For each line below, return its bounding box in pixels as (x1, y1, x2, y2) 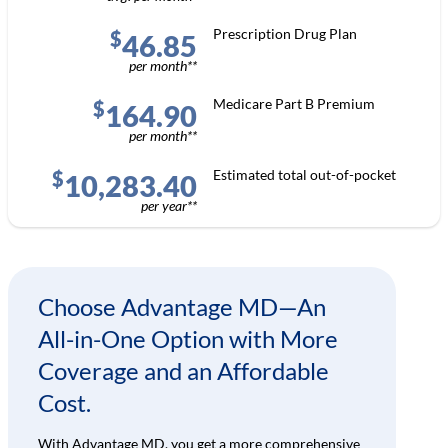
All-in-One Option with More (37, 324, 338, 354)
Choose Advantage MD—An (37, 292, 326, 322)
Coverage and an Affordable (37, 356, 329, 386)
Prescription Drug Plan (213, 25, 357, 43)
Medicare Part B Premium (213, 95, 375, 113)
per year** (141, 197, 197, 215)
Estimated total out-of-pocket (213, 165, 396, 183)
